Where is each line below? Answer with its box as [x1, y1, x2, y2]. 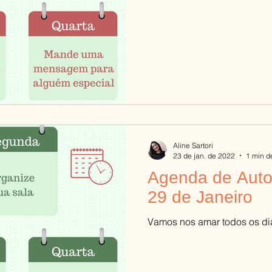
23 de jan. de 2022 [173, 151, 235, 160]
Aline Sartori [173, 140, 213, 150]
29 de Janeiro [148, 187, 253, 206]
